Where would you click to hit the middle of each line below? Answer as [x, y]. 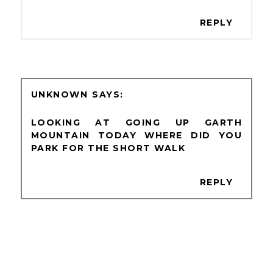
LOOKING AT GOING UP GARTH [136, 123]
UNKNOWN [59, 95]
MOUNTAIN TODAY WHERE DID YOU [136, 136]
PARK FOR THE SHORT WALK [108, 148]
